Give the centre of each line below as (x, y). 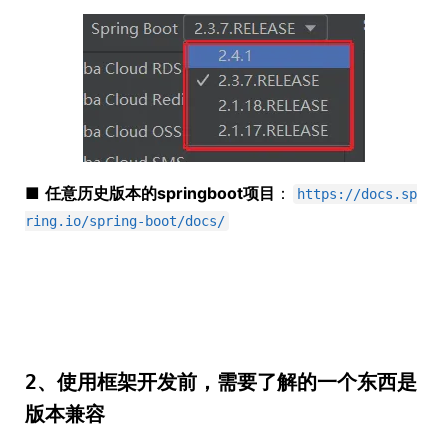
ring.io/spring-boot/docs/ (125, 220)
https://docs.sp (357, 193)
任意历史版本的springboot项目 (160, 192)
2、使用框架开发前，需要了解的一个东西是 (221, 381)
